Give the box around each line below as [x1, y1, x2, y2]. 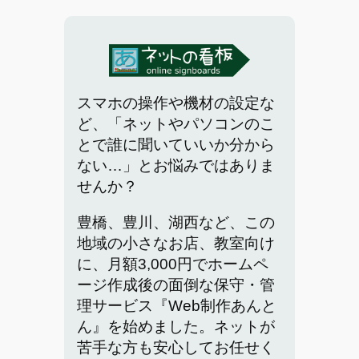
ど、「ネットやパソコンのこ [76, 115, 275, 132]
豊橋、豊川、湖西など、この [76, 213, 275, 231]
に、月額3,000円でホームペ [76, 255, 268, 272]
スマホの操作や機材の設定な [76, 94, 275, 111]
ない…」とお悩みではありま [76, 156, 275, 174]
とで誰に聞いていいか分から [76, 135, 275, 153]
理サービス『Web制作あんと [76, 296, 276, 314]
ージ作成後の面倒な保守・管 [76, 276, 275, 293]
